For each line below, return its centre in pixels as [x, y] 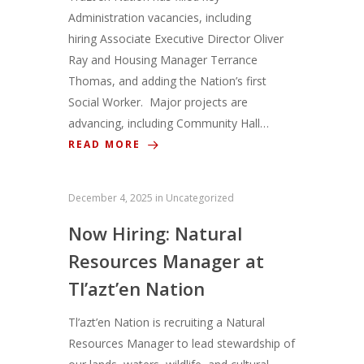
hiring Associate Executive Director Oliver [176, 39]
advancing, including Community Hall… [169, 123]
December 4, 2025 [110, 198]
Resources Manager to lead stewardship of [182, 344]
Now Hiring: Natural [155, 234]
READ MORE [106, 145]
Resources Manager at [166, 261]
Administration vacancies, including [160, 18]
